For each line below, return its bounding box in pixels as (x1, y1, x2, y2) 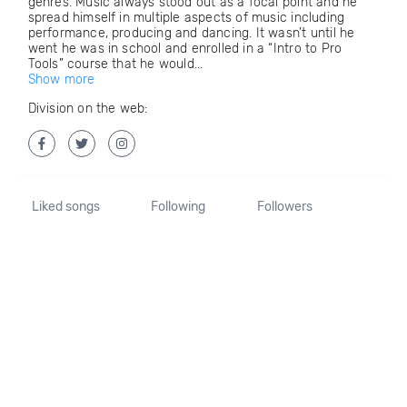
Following (151, 199, 206, 214)
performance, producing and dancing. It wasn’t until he (27, 25, 355, 41)
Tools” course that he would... (27, 56, 203, 72)
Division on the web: (27, 101, 148, 116)
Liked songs (31, 199, 100, 214)
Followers (256, 199, 313, 214)
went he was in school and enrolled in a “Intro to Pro (27, 41, 342, 56)
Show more (27, 72, 95, 87)
